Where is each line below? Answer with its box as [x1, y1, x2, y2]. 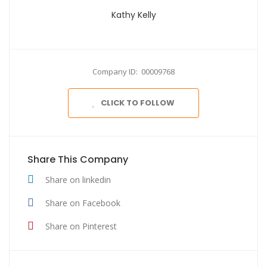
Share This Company [27, 152, 128, 166]
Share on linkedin [45, 173, 111, 185]
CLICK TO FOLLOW [101, 97, 175, 108]
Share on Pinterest [45, 220, 117, 232]
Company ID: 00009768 [92, 66, 175, 77]
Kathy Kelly [111, 8, 156, 21]
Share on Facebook [45, 197, 120, 209]
